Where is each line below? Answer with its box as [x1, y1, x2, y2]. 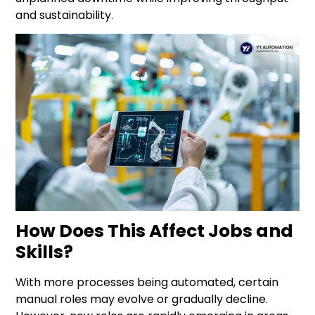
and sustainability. [15, 6, 114, 23]
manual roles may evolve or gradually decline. [15, 291, 269, 308]
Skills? [15, 240, 74, 265]
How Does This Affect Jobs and [15, 219, 294, 244]
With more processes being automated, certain [15, 274, 279, 291]
